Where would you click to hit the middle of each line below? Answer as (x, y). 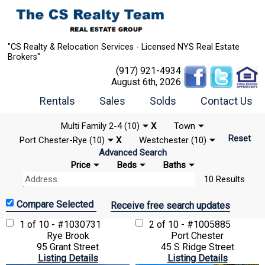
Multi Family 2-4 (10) (100, 126)
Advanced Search (132, 152)
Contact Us (227, 101)
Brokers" (24, 57)
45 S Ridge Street (197, 247)
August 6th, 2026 (146, 82)
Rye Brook (68, 235)
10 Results (224, 179)
